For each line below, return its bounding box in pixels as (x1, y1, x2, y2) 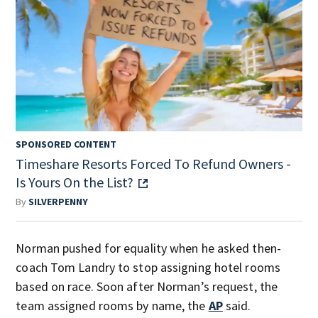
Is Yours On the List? (16, 172, 134, 191)
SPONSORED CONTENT (16, 137, 117, 150)
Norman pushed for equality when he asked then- (16, 239, 281, 256)
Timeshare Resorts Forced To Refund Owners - (16, 154, 292, 172)
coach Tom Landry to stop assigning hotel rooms (16, 258, 280, 275)
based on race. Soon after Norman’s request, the (16, 278, 278, 295)
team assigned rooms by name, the (16, 297, 209, 314)
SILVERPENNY (28, 194, 89, 208)
